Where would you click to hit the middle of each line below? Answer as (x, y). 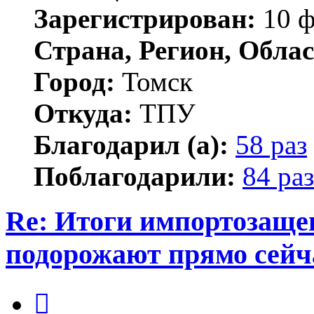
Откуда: (83, 113)
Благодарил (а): (131, 144)
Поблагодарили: (135, 176)
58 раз (271, 144)
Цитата (66, 289)
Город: (74, 81)
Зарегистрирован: (145, 18)
